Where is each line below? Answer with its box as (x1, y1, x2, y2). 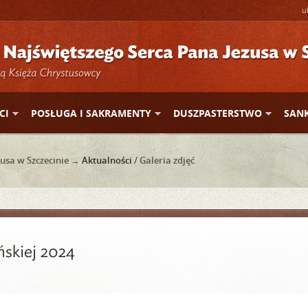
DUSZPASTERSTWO (173, 107, 262, 120)
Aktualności (82, 154, 132, 166)
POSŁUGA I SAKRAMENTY (31, 107, 151, 120)
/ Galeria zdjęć (132, 154, 195, 166)
